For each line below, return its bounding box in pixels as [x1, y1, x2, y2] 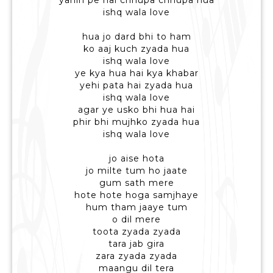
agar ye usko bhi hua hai [78, 104, 195, 116]
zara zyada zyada [96, 250, 177, 262]
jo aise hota [108, 153, 165, 165]
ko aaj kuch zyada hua [83, 43, 190, 55]
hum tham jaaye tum [85, 202, 188, 213]
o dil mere [112, 214, 161, 225]
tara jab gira [108, 238, 165, 250]
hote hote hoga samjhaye [74, 190, 199, 201]
